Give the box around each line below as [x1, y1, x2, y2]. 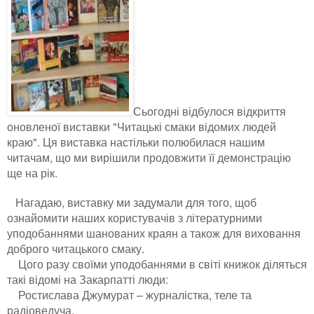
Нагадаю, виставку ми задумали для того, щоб [7, 193, 257, 210]
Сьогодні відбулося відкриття [133, 102, 286, 118]
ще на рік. [7, 164, 57, 180]
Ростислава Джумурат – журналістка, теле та [7, 286, 252, 302]
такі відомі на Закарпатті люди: [7, 271, 168, 287]
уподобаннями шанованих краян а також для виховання [7, 224, 301, 240]
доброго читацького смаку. [7, 240, 144, 256]
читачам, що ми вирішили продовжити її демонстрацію [7, 149, 291, 165]
